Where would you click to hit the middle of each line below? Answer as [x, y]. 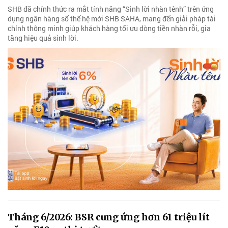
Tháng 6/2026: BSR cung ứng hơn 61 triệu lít [109, 217]
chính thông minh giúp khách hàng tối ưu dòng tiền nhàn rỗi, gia [109, 28]
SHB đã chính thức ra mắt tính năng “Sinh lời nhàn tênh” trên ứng [111, 9]
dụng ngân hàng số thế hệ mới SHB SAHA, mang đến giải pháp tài [112, 19]
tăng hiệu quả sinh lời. [43, 38]
